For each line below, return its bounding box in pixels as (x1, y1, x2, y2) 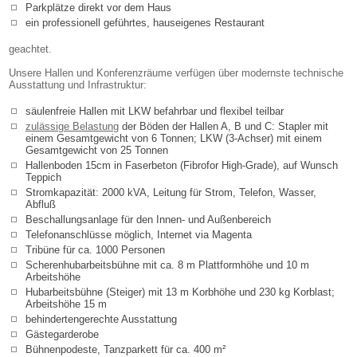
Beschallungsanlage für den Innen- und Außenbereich (25, 214, 271, 226)
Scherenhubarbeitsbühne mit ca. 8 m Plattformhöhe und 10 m (25, 259, 309, 272)
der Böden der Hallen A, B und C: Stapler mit (119, 120, 328, 133)
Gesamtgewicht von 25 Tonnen (25, 144, 168, 157)
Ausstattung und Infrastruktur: (9, 79, 147, 92)
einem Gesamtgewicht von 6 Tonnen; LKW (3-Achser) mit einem (25, 132, 322, 145)
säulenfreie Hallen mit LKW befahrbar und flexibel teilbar (25, 105, 284, 118)
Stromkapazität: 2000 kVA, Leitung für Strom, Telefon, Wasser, (25, 186, 316, 199)
